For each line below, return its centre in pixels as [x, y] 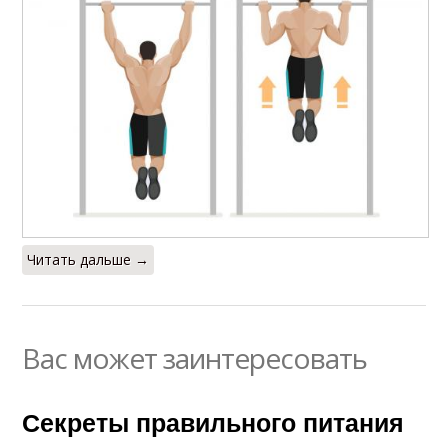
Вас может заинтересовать [195, 358]
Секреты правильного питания [213, 422]
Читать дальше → [88, 260]
